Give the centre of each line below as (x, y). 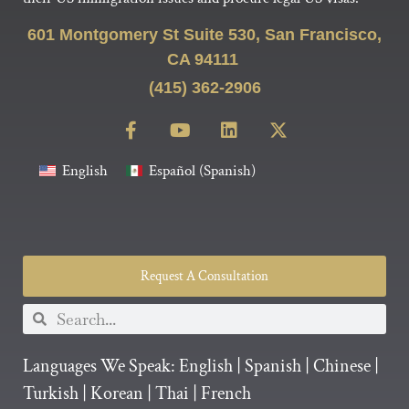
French (226, 393)
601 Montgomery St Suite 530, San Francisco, (204, 35)
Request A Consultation (204, 276)
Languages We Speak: (101, 366)
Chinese (342, 366)
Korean (117, 393)
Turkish (51, 393)
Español (172, 170)
